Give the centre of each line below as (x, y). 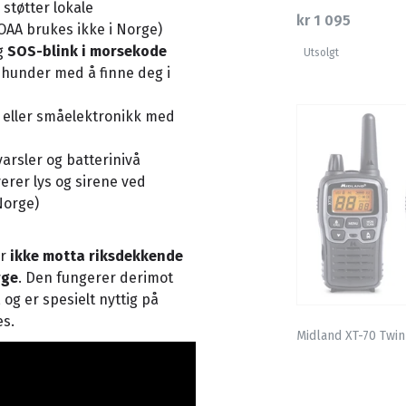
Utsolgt (321, 53)
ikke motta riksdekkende (97, 256)
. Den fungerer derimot (96, 277)
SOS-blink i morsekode (87, 51)
